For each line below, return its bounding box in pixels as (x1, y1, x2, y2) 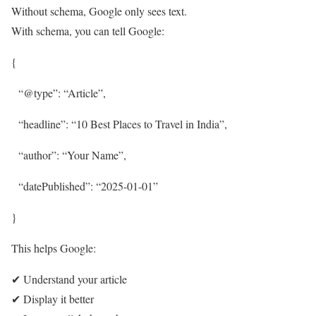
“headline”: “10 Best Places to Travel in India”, (11, 116, 227, 132)
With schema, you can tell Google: (11, 23, 164, 39)
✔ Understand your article (11, 272, 127, 287)
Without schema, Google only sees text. (11, 4, 187, 19)
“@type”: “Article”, (11, 85, 106, 101)
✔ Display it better (11, 291, 94, 307)
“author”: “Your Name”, (11, 147, 126, 163)
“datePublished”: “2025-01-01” (11, 178, 158, 194)
